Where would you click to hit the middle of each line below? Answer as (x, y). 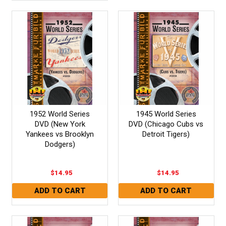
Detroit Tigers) (166, 134)
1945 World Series (166, 114)
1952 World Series (60, 114)
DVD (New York (60, 124)
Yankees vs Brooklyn (60, 134)
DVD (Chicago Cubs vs (166, 124)
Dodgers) (60, 144)
